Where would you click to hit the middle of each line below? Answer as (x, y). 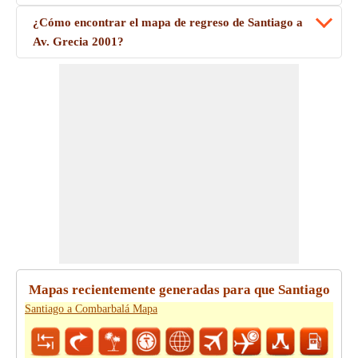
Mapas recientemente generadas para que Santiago (179, 290)
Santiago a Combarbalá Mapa (91, 309)
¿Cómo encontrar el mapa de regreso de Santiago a (168, 22)
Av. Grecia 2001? (78, 42)
